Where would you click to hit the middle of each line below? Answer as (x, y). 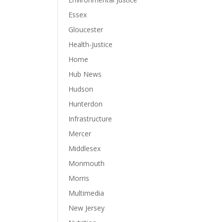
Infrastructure (90, 119)
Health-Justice (91, 44)
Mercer (80, 134)
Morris (79, 178)
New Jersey (87, 208)
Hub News (85, 74)
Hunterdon (86, 104)
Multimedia (86, 193)
